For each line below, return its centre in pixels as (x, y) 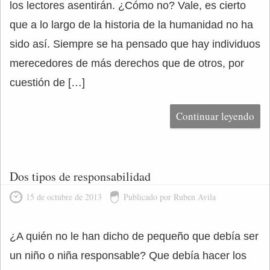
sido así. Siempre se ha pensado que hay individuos (135, 44)
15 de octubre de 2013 (64, 197)
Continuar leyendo (215, 116)
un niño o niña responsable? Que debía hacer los (128, 256)
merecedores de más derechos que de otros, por (127, 63)
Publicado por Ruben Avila (170, 197)
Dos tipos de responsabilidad (80, 176)
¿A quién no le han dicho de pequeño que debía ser (134, 236)
